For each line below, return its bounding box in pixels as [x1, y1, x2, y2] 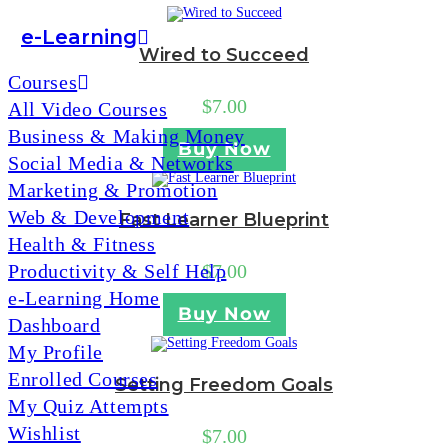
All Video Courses [8, 98, 168, 120]
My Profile [8, 341, 103, 363]
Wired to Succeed [139, 44, 309, 66]
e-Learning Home [8, 287, 160, 309]
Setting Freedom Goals [115, 374, 333, 396]
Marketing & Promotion [8, 179, 218, 201]
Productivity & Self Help [8, 260, 227, 282]
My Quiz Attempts [8, 395, 169, 417]
